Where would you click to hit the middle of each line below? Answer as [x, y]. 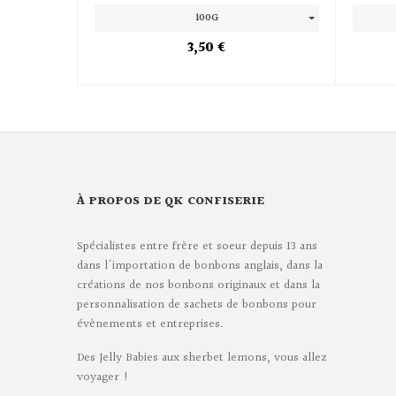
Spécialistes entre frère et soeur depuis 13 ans [197, 246]
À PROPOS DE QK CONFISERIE [171, 201]
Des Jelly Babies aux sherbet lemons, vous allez [202, 358]
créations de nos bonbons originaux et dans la [198, 285]
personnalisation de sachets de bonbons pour [197, 305]
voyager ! [103, 377]
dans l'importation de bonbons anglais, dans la [200, 266]
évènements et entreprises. [150, 324]
